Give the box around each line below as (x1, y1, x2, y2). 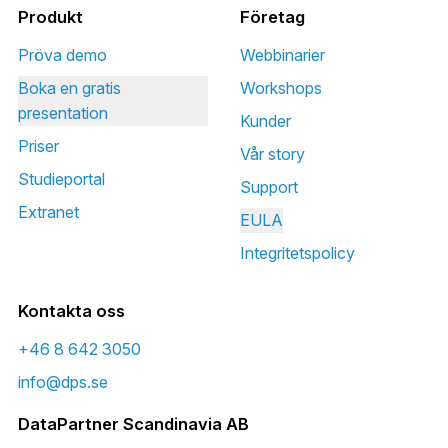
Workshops (240, 77, 322, 98)
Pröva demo (17, 44, 107, 65)
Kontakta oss (17, 300, 125, 321)
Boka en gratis (17, 77, 121, 98)
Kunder (240, 110, 291, 131)
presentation (17, 102, 108, 123)
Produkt (17, 6, 83, 27)
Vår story (240, 143, 305, 164)
